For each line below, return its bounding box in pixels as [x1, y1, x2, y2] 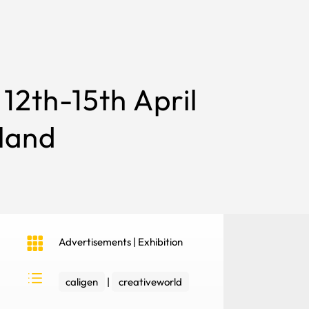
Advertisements [59, 235, 132, 249]
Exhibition [138, 235, 183, 249]
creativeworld [119, 275, 183, 289]
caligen [66, 275, 99, 289]
